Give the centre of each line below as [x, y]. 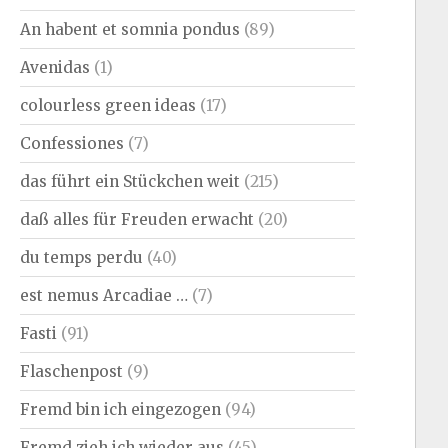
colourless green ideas [108, 105]
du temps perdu [82, 257]
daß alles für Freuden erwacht [137, 219]
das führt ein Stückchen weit [130, 181]
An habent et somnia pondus [130, 29]
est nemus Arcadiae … [104, 295]
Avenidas [55, 67]
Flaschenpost [72, 371]
